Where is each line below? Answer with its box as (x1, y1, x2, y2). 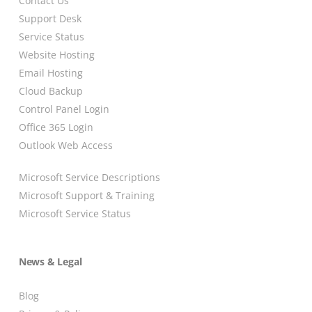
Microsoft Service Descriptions (18, 171, 160, 185)
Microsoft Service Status (18, 207, 131, 221)
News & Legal (18, 255, 82, 269)
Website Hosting (18, 48, 95, 62)
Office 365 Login (18, 120, 93, 134)
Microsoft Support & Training (18, 189, 155, 203)
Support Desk (18, 12, 81, 26)
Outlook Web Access (18, 139, 113, 153)
